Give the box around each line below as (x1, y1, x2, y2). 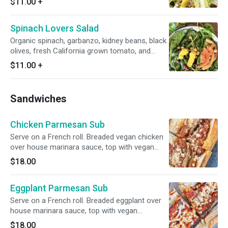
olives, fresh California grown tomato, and (10, 46, 151, 55)
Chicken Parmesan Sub (10, 119, 105, 130)
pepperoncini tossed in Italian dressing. (10, 56, 140, 66)
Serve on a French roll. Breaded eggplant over (10, 196, 161, 205)
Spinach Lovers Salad (10, 23, 99, 34)
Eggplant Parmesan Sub (10, 183, 108, 193)
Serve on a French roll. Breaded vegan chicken (10, 132, 163, 141)
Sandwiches (10, 93, 67, 105)
